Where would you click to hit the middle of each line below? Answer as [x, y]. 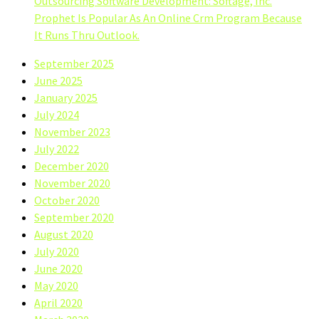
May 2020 [56, 285]
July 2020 [57, 251]
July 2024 [57, 114]
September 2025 [74, 63]
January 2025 [66, 97]
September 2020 [74, 217]
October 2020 [67, 200]
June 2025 [58, 80]
